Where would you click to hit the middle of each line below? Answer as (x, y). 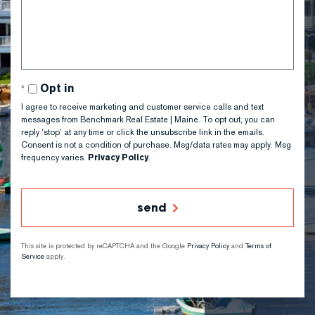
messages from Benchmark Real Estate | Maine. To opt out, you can (148, 120)
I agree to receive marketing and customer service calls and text (142, 107)
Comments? (50, 17)
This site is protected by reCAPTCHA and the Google (104, 246)
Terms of (258, 246)
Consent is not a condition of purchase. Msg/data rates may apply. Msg (156, 145)
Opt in (57, 88)
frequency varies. (54, 157)
